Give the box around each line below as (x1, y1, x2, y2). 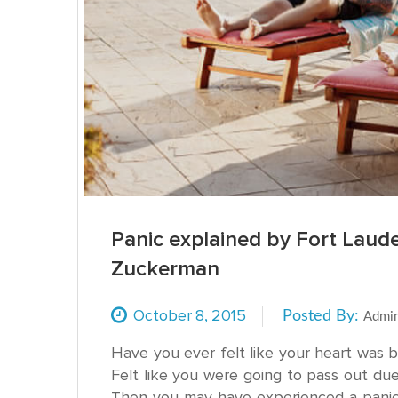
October (133, 305, 192, 325)
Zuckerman (111, 258, 219, 280)
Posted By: (283, 307, 363, 324)
